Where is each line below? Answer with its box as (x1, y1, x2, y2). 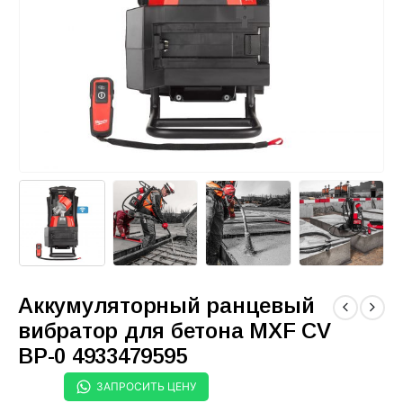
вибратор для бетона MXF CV (18, 318, 331, 343)
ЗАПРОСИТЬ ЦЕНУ (96, 379, 196, 393)
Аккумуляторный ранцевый (18, 292, 315, 318)
